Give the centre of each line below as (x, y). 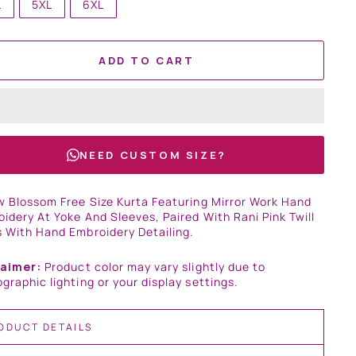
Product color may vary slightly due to (154, 267)
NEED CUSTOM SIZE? (153, 155)
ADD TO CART (146, 60)
